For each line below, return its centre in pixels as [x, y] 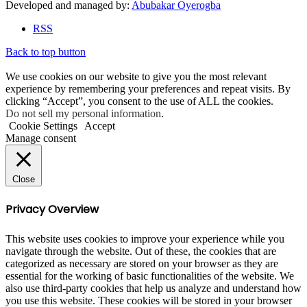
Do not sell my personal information [83, 113]
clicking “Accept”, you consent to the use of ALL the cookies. [139, 101]
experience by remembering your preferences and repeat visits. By [148, 89]
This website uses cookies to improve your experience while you [145, 238]
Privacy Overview [52, 210]
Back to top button [46, 52]
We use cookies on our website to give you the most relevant [136, 76]
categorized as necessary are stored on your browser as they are [142, 263]
